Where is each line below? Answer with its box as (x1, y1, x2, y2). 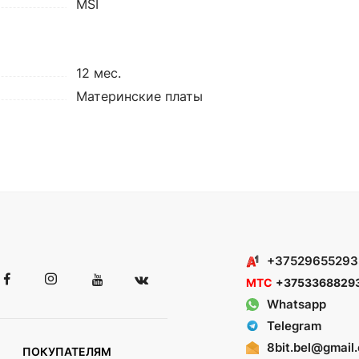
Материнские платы (75, 88, 203, 104)
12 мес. (75, 65, 121, 81)
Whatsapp (267, 296, 326, 312)
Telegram (267, 318, 321, 333)
